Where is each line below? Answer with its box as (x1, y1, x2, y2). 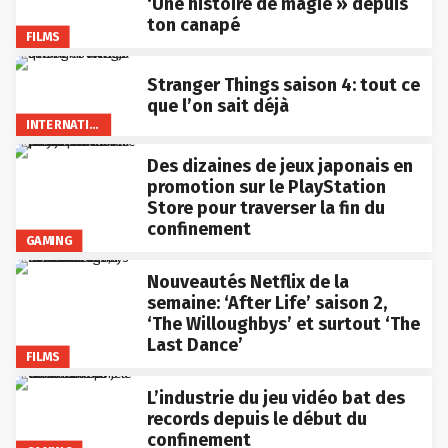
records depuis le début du (146, 408, 367, 431)
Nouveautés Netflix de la (146, 271, 349, 294)
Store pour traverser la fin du (146, 197, 385, 220)
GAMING (25, 233, 73, 249)
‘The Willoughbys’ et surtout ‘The (146, 313, 420, 336)
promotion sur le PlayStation (146, 176, 386, 199)
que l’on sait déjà (146, 95, 289, 118)
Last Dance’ (146, 334, 243, 357)
